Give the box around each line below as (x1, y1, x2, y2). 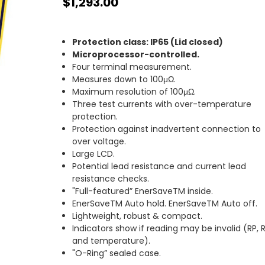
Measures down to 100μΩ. (72, 73, 176, 85)
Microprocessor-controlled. (72, 48, 200, 60)
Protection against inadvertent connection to (72, 122, 261, 135)
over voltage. (72, 135, 127, 147)
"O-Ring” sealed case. (72, 247, 161, 259)
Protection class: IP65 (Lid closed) (72, 35, 224, 48)
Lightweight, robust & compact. (72, 209, 203, 222)
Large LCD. (72, 147, 115, 160)
